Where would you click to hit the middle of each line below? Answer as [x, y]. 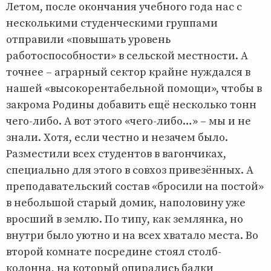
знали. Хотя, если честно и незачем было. [117, 137]
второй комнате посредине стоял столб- [114, 252]
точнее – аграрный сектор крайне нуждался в [128, 72]
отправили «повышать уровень [88, 39]
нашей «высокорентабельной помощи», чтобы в [134, 88]
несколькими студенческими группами [112, 23]
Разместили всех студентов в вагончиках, [116, 154]
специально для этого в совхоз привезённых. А [130, 170]
